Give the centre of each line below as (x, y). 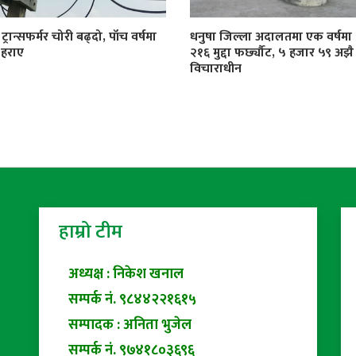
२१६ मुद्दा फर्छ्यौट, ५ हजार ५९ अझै (271, 53)
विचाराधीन (215, 69)
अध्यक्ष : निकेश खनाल (121, 274)
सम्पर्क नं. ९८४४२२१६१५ (128, 300)
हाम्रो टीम (91, 232)
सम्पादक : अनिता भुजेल (125, 325)
